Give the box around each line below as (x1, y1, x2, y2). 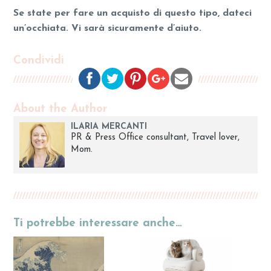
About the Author (13, 103, 108, 115)
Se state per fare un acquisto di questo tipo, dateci (13, 8, 252, 18)
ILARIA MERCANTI (71, 122, 148, 131)
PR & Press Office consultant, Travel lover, (71, 132, 240, 142)
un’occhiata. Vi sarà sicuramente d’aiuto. (13, 23, 202, 33)
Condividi (13, 54, 65, 67)
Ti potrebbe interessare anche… (13, 217, 183, 229)
